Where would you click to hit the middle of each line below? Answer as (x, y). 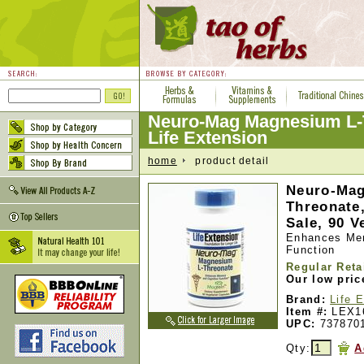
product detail (227, 160)
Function (311, 250)
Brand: (306, 299)
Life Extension (208, 138)
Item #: (307, 312)
